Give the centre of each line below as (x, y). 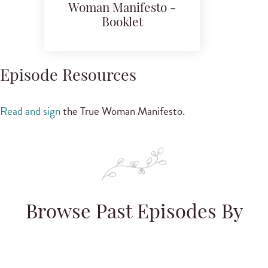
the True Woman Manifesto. (123, 111)
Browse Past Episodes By (134, 213)
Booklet (122, 23)
